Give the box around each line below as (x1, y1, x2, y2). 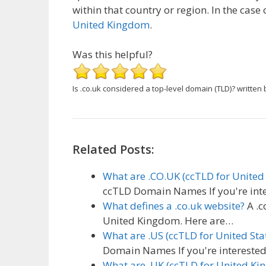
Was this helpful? (72, 47, 153, 62)
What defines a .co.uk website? (103, 199, 245, 213)
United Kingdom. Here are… (103, 214, 233, 228)
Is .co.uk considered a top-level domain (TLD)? (72, 83, 235, 94)
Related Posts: (72, 141, 154, 158)
